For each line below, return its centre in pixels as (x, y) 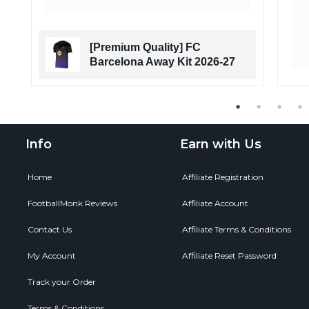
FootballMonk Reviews (72, 203)
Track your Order (62, 281)
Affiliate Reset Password (229, 255)
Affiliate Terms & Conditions (237, 229)
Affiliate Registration (223, 177)
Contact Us (50, 229)
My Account (52, 255)
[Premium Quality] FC (145, 47)
